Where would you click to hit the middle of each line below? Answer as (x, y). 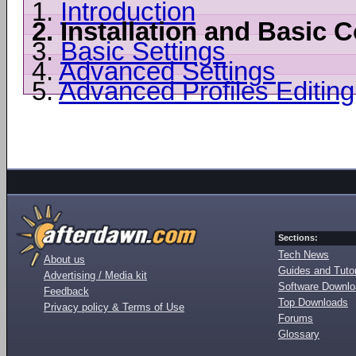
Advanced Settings (167, 71)
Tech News (304, 254)
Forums (296, 318)
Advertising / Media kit (95, 275)
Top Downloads (313, 302)
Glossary (299, 334)
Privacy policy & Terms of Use (114, 307)
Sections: (298, 237)
